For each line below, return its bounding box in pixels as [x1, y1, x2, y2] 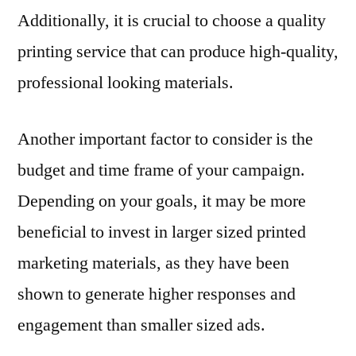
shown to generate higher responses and [17, 282, 296, 305]
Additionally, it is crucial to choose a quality [17, 9, 326, 32]
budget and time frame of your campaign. [17, 158, 305, 181]
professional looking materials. [17, 71, 234, 94]
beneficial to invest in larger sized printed [17, 220, 306, 243]
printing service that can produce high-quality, [17, 40, 339, 63]
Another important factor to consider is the [17, 127, 313, 150]
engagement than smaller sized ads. [17, 313, 265, 336]
